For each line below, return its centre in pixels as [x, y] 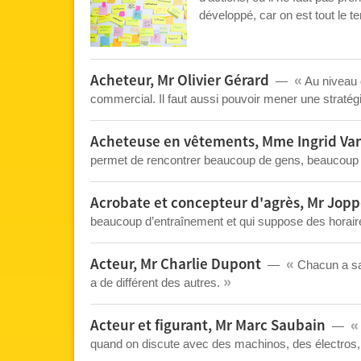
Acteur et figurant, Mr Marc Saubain [208, 326]
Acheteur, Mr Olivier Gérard [180, 81]
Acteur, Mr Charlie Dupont [176, 265]
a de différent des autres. [157, 282]
